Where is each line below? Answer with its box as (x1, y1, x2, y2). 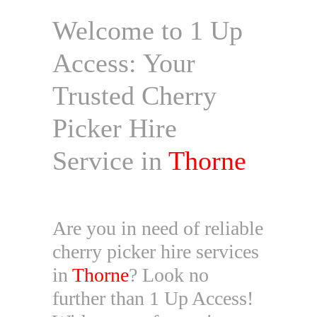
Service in (52, 146, 168, 175)
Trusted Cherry (52, 81, 217, 110)
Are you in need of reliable (52, 217, 263, 239)
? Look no (129, 264, 209, 286)
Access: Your (52, 48, 195, 78)
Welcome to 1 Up (52, 16, 243, 45)
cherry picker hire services (52, 241, 259, 263)
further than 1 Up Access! (52, 287, 253, 309)
